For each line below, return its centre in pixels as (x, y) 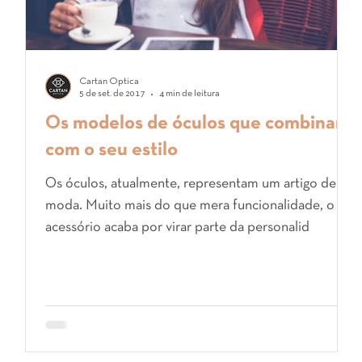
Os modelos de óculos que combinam (198, 124)
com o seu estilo (112, 150)
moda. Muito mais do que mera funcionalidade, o (190, 206)
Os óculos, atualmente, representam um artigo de (191, 184)
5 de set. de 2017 (112, 94)
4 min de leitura (189, 94)
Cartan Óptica (109, 82)
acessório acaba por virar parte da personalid (177, 227)
